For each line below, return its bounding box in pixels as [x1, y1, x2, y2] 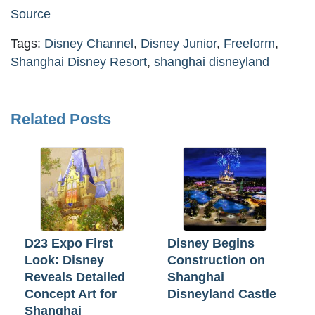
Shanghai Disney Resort [11, 55, 147, 70]
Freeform [224, 37, 275, 51]
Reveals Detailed [25, 270, 125, 285]
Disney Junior [141, 37, 217, 51]
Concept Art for [25, 287, 117, 302]
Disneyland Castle [167, 287, 276, 302]
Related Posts [11, 110, 111, 129]
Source [11, 7, 51, 22]
